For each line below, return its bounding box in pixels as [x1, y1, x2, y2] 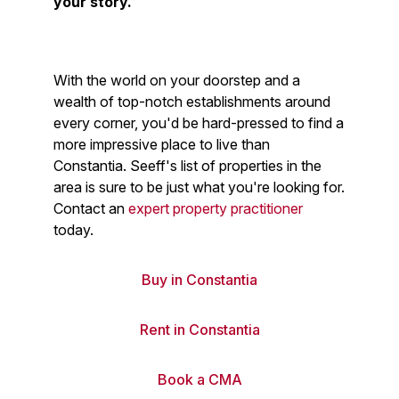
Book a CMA [157, 370, 242, 388]
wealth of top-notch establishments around [53, 93, 330, 110]
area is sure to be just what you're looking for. [53, 178, 345, 196]
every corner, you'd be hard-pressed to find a [53, 114, 344, 132]
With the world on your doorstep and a [53, 71, 300, 89]
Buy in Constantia [142, 271, 257, 289]
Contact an [53, 199, 128, 217]
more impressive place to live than [53, 135, 270, 153]
